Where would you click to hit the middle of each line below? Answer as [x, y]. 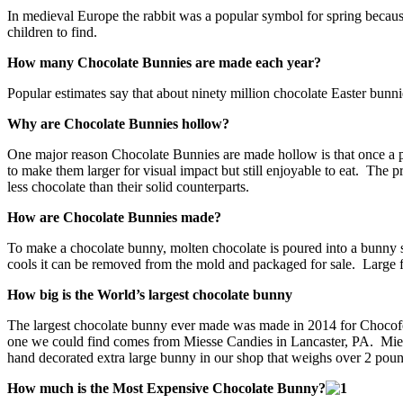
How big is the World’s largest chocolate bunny [150, 294]
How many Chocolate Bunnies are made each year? [164, 62]
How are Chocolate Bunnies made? [114, 217]
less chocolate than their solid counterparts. [128, 186]
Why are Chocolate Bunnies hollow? [118, 123]
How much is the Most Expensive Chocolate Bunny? [166, 388]
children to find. [52, 31]
